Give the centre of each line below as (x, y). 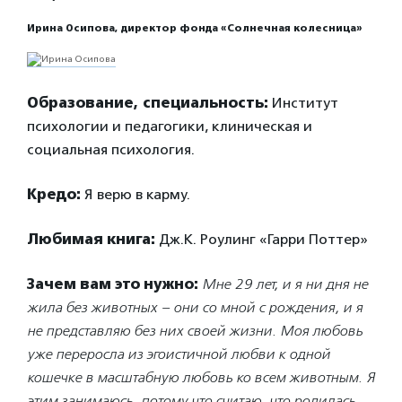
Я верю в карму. (135, 194)
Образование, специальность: (148, 103)
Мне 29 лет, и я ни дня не (285, 284)
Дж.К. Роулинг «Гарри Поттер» (262, 239)
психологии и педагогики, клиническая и (170, 126)
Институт (303, 103)
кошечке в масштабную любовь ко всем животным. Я (201, 377)
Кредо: (54, 194)
